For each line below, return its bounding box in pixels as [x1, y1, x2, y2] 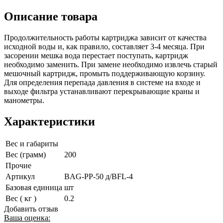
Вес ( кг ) [5, 194, 36, 203]
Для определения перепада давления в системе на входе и [4, 78, 201, 87]
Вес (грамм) [5, 150, 46, 159]
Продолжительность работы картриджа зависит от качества [4, 33, 207, 42]
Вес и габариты [5, 139, 58, 148]
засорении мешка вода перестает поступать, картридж [4, 51, 188, 60]
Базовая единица [5, 183, 62, 192]
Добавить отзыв [4, 205, 58, 214]
